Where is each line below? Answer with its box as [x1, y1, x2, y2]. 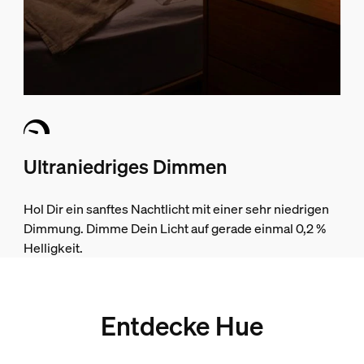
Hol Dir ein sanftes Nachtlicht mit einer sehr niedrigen [23, 200, 329, 219]
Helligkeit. [23, 239, 83, 258]
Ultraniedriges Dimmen [23, 154, 227, 180]
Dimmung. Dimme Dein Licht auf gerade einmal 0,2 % [23, 219, 326, 238]
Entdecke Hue [101, 309, 263, 344]
